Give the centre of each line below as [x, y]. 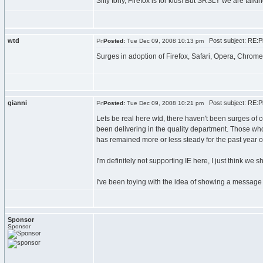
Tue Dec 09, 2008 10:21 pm [164, 103]
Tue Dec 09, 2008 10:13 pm [164, 41]
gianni [17, 103]
